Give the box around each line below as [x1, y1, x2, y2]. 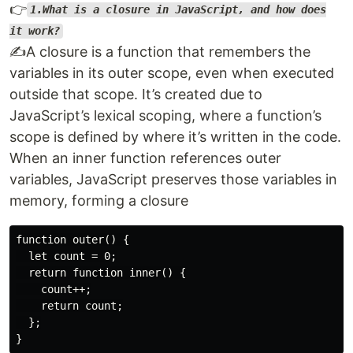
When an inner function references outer [9, 149, 281, 166]
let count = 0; [16, 249, 117, 262]
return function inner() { [16, 266, 186, 279]
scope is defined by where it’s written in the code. [9, 128, 341, 145]
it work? [9, 24, 60, 38]
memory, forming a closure [9, 191, 188, 209]
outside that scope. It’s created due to [9, 85, 262, 102]
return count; [16, 299, 123, 312]
